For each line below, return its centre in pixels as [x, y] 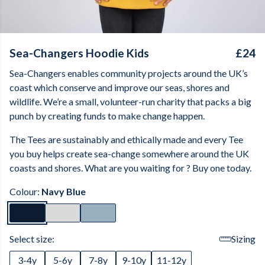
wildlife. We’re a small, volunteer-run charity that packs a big [130, 101]
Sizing [243, 239]
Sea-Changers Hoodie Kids [79, 53]
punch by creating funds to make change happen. [107, 116]
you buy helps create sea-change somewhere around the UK [129, 153]
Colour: [25, 191]
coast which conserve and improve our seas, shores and [119, 87]
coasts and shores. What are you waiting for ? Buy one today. [130, 168]
